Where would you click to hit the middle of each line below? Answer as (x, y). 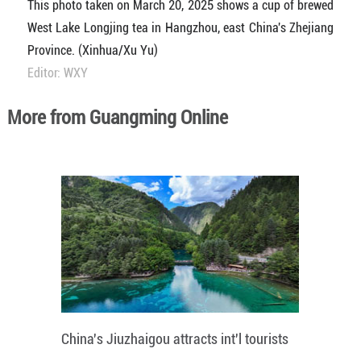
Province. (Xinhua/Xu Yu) (92, 51)
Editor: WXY (57, 73)
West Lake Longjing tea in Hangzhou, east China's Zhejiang (180, 28)
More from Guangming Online (117, 118)
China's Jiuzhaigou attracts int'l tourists (175, 339)
